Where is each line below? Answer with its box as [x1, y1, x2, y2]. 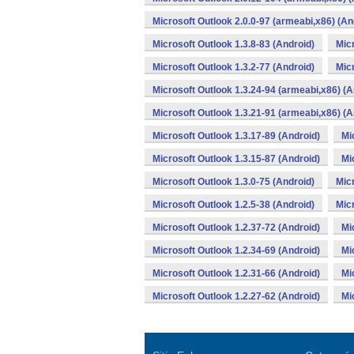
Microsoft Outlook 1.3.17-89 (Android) [153, 130, 320, 141]
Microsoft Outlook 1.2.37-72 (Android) [153, 222, 320, 233]
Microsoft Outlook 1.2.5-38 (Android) [153, 199, 314, 210]
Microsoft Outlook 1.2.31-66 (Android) [153, 268, 320, 279]
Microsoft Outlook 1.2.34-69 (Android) [153, 245, 320, 256]
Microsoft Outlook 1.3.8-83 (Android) [153, 39, 314, 50]
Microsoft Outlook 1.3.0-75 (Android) [153, 176, 314, 187]
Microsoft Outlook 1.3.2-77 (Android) [153, 62, 314, 73]
